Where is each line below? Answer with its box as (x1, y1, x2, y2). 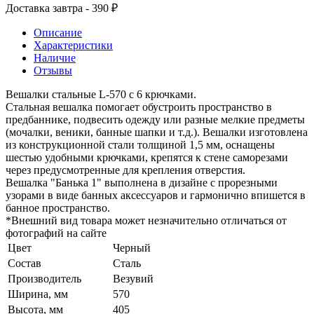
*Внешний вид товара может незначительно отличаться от (6, 214, 287, 226)
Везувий (113, 272, 153, 285)
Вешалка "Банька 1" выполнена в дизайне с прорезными (6, 176, 278, 189)
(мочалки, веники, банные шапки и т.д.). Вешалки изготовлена (6, 125, 308, 138)
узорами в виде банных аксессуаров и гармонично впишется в (6, 189, 306, 201)
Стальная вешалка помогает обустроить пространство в (6, 100, 272, 113)
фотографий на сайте (6, 226, 107, 239)
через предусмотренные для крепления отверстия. (6, 163, 245, 176)
